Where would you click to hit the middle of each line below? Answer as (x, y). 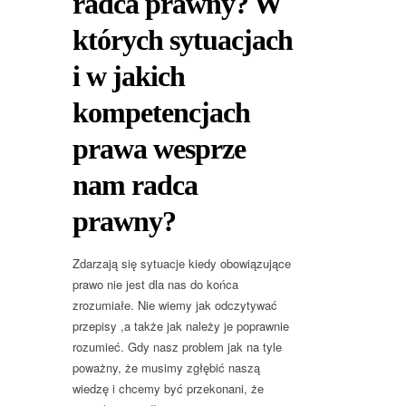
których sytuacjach (183, 40)
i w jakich (129, 77)
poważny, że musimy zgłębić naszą (166, 368)
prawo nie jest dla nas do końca (155, 285)
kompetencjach (161, 113)
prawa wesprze (159, 149)
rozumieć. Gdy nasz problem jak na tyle (177, 347)
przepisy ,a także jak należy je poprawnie (181, 326)
